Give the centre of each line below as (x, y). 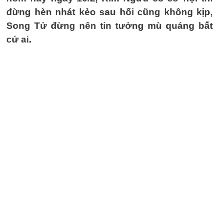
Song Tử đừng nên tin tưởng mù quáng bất (109, 26)
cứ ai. (19, 39)
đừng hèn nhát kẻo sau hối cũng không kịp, (109, 12)
